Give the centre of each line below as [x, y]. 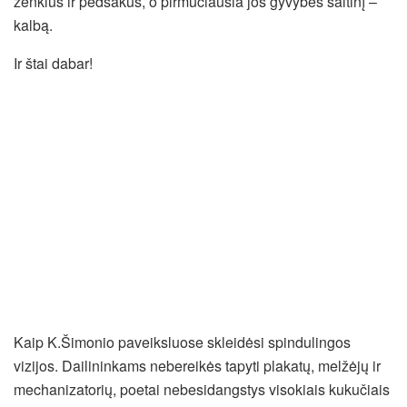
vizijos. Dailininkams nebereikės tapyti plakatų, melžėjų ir [197, 365]
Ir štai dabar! [53, 63]
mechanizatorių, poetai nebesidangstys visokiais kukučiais [202, 389]
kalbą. [33, 25]
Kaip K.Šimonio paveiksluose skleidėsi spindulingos [182, 342]
